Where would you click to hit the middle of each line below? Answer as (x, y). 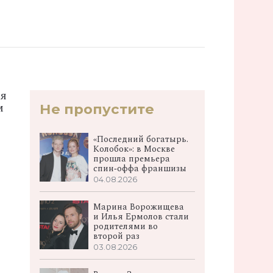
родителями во (126, 226)
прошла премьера (132, 159)
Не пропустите (97, 109)
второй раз (117, 236)
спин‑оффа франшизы (140, 168)
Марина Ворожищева (139, 207)
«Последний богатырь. (141, 139)
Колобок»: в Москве (134, 149)
